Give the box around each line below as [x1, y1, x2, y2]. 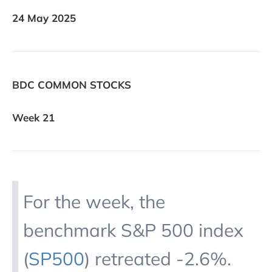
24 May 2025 [12, 12, 76, 25]
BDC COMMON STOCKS [12, 78, 131, 91]
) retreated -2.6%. [84, 246, 231, 270]
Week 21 [12, 110, 55, 124]
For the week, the [22, 189, 165, 212]
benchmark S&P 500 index [22, 218, 243, 241]
